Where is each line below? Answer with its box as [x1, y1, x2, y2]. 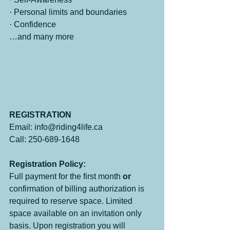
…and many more [9, 32, 74, 41]
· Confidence [9, 20, 56, 29]
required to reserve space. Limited [9, 196, 135, 205]
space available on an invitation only [9, 208, 144, 218]
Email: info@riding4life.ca [9, 122, 103, 131]
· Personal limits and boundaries [9, 8, 127, 16]
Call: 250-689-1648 [9, 135, 80, 144]
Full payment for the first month [9, 171, 123, 181]
